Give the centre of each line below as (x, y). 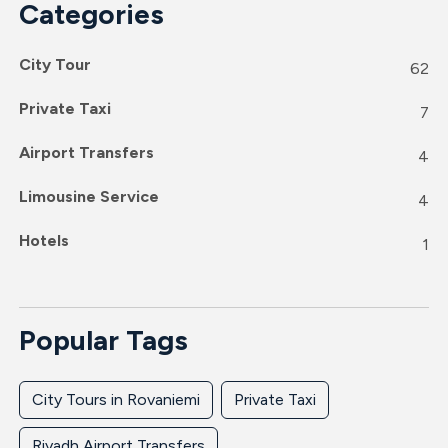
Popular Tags (103, 339)
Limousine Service (88, 197)
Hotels (43, 241)
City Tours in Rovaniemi (115, 399)
